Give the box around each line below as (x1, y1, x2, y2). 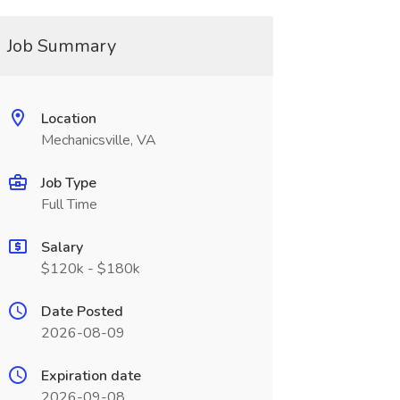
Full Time (40, 195, 97, 214)
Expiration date (40, 366, 141, 386)
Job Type (40, 173, 96, 193)
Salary (40, 237, 83, 257)
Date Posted (40, 302, 123, 321)
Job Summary (6, 34, 116, 58)
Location (40, 109, 96, 129)
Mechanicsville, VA (40, 130, 156, 150)
